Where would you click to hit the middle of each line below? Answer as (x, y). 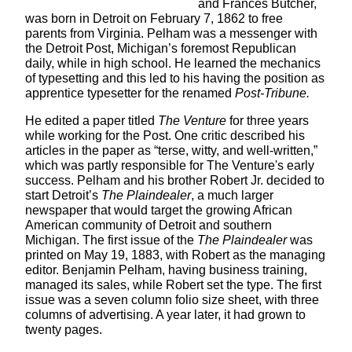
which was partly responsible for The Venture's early (170, 166)
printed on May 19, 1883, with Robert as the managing (175, 255)
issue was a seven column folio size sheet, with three (172, 300)
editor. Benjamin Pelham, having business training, (166, 270)
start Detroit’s (63, 196)
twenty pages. (64, 330)
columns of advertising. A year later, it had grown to (165, 315)
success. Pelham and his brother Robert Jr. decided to (175, 181)
